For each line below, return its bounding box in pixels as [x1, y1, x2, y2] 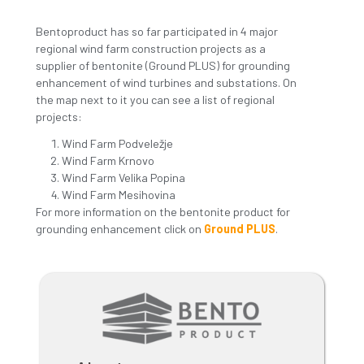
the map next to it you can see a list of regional [44, 206, 344, 224]
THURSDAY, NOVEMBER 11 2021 [44, 76, 239, 93]
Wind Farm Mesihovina [76, 325, 219, 343]
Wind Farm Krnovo [76, 282, 193, 300]
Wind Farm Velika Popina [76, 303, 232, 322]
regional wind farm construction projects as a [44, 142, 332, 160]
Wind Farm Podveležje [76, 261, 217, 279]
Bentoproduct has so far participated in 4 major [44, 121, 348, 139]
